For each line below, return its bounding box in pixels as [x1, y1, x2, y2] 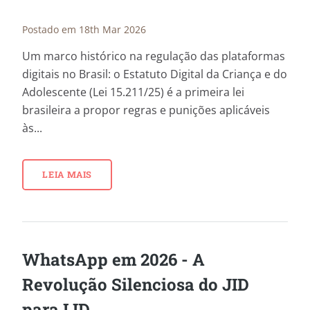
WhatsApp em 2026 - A [22, 248, 205, 271]
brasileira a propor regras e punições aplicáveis [22, 102, 270, 118]
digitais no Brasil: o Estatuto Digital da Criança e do [22, 66, 287, 82]
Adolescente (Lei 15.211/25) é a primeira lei [22, 84, 244, 100]
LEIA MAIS [42, 169, 93, 181]
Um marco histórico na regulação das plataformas [22, 48, 285, 64]
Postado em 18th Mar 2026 [22, 23, 146, 36]
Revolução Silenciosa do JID [22, 273, 249, 295]
